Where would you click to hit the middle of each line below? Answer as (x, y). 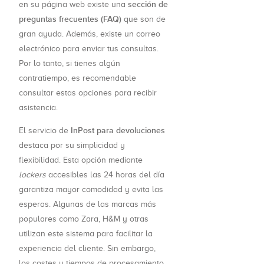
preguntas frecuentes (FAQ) (70, 19)
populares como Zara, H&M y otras (84, 219)
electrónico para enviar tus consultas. (89, 49)
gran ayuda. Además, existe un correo (90, 34)
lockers (32, 175)
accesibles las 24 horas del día (105, 175)
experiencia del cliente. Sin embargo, (87, 249)
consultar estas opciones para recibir (88, 93)
